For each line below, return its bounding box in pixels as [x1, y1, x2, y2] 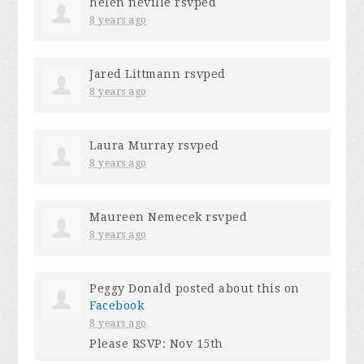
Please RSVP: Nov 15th [89, 337, 223, 351]
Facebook [89, 299, 145, 313]
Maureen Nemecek [89, 210, 202, 224]
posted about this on [171, 282, 300, 296]
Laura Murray [89, 139, 175, 153]
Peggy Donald [89, 282, 172, 296]
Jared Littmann [89, 67, 181, 81]
